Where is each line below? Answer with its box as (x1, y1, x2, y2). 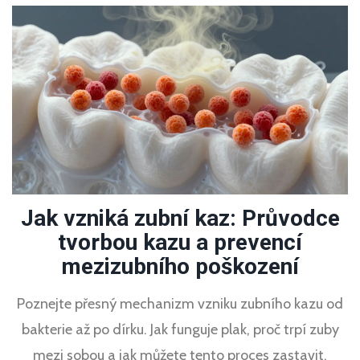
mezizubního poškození (61, 252, 299, 280)
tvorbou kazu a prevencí (58, 228, 302, 256)
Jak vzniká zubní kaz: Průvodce (20, 204, 340, 231)
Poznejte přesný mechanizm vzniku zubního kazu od (17, 294, 343, 313)
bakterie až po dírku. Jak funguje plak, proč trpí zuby (21, 320, 339, 338)
